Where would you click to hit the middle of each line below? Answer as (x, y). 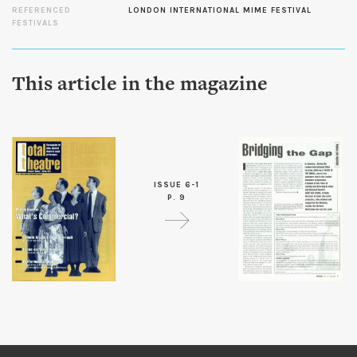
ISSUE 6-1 (177, 184)
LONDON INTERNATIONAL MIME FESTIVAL (220, 10)
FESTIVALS (35, 23)
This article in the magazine (140, 85)
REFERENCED (41, 10)
